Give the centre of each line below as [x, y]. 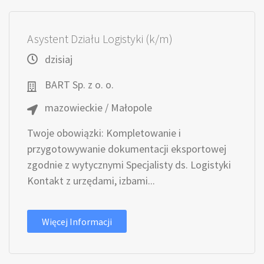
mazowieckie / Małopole [98, 108]
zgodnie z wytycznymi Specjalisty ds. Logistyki [129, 165]
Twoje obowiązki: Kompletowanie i [104, 133]
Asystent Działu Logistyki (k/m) [100, 39]
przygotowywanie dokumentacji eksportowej [127, 149]
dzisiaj [59, 59]
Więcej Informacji [77, 222]
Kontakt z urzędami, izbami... [91, 181]
